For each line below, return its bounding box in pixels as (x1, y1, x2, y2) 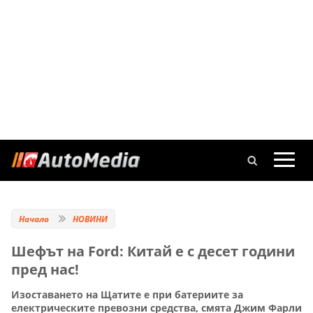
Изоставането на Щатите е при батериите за (11, 288, 243, 302)
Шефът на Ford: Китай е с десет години (11, 242, 295, 261)
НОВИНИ (73, 213, 108, 225)
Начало (19, 213, 49, 225)
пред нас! (11, 260, 79, 279)
